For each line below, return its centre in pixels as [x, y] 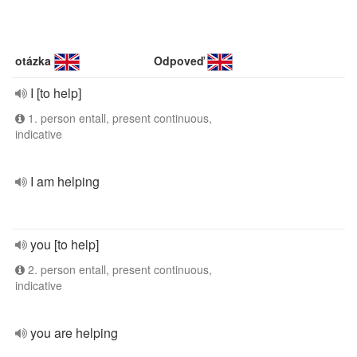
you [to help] [65, 244]
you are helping [74, 333]
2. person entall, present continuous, [118, 269]
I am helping [65, 181]
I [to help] [56, 93]
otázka [33, 61]
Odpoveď [179, 61]
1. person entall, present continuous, [118, 118]
